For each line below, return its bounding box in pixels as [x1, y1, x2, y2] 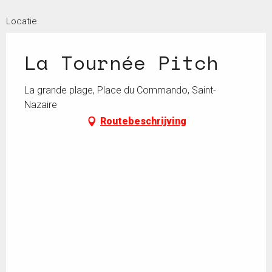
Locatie [6, 16, 37, 27]
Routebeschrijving [100, 115, 186, 127]
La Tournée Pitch [24, 48, 219, 77]
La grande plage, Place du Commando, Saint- [24, 84, 216, 96]
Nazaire [24, 99, 57, 110]
